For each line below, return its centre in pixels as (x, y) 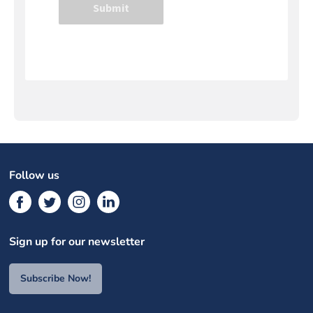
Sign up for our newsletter (77, 242)
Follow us (35, 176)
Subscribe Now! (56, 279)
